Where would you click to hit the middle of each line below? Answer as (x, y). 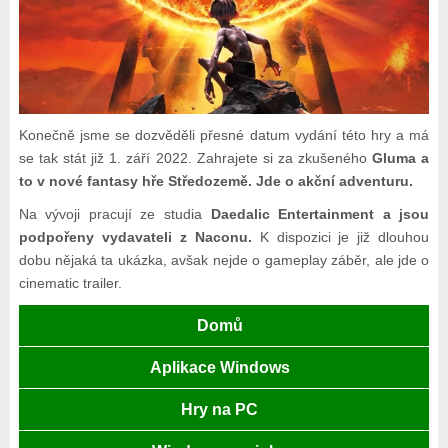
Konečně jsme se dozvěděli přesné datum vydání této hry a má (224, 135)
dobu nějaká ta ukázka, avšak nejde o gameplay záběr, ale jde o (224, 260)
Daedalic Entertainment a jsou (320, 214)
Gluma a (401, 158)
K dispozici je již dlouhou (344, 237)
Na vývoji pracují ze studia (114, 214)
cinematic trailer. (70, 283)
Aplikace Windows (219, 368)
